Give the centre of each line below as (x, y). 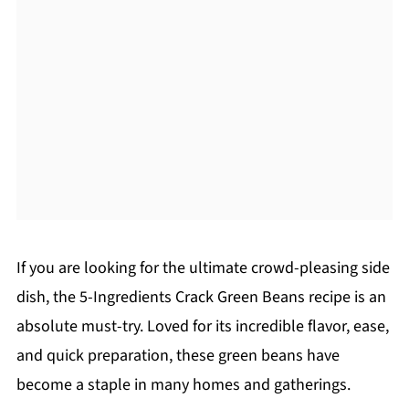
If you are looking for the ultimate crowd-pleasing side (203, 268)
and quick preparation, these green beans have (178, 356)
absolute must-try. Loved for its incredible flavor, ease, (202, 326)
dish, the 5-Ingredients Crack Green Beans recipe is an (201, 297)
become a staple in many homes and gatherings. (183, 385)
